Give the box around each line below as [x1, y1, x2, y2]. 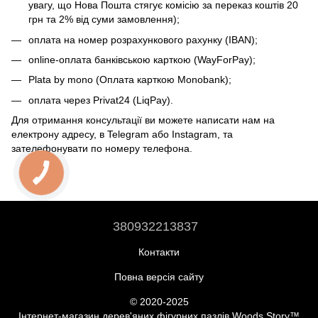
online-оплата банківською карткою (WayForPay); [28, 53, 256, 65]
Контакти [138, 246, 180, 258]
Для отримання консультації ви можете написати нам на [11, 114, 275, 126]
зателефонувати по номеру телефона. [11, 143, 192, 155]
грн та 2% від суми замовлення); [28, 13, 180, 26]
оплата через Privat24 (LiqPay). [28, 94, 173, 106]
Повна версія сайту [114, 271, 204, 283]
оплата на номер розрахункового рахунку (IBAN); [28, 33, 258, 45]
